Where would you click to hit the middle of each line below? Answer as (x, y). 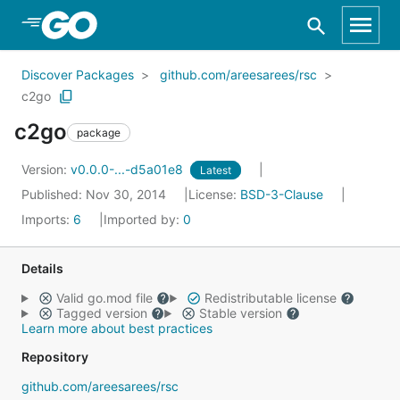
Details (42, 268)
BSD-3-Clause (282, 194)
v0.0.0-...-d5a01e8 (129, 169)
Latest (216, 170)
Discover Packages (78, 75)
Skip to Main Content (108, 24)
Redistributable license (270, 298)
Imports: (47, 219)
